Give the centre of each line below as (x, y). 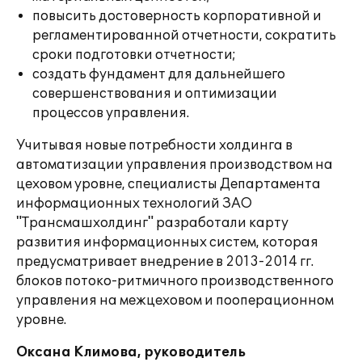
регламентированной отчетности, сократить (184, 36)
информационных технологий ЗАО (134, 204)
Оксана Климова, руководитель (131, 352)
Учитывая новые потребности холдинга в (154, 145)
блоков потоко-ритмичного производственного (175, 281)
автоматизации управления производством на (175, 165)
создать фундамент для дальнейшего (159, 74)
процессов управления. (111, 113)
